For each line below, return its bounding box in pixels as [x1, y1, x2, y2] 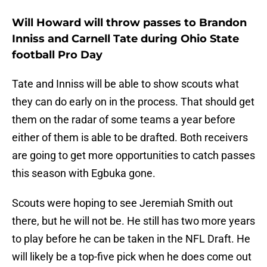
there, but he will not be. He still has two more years [12, 215, 255, 228]
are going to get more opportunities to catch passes [12, 149, 255, 162]
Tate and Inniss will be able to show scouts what [12, 77, 239, 91]
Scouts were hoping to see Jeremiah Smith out [12, 197, 233, 210]
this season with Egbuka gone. [12, 167, 156, 180]
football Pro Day [12, 48, 103, 62]
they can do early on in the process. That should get [12, 95, 254, 108]
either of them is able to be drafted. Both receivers [12, 131, 248, 144]
